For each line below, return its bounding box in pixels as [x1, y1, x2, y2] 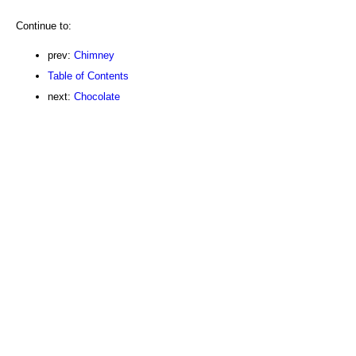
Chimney [74, 48, 114, 61]
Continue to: [16, 19, 72, 32]
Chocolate [74, 90, 120, 103]
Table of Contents [48, 69, 129, 82]
